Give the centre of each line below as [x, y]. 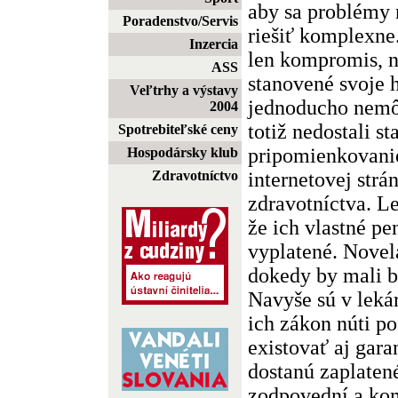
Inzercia [214, 44]
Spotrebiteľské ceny [178, 129]
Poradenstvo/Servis [180, 21]
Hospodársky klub [183, 152]
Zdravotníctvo [195, 175]
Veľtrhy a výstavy [184, 90]
